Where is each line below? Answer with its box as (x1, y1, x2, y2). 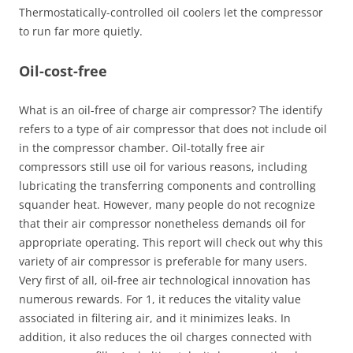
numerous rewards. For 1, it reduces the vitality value (19, 292, 301, 307)
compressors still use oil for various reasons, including (19, 159, 307, 174)
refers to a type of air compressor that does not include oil (19, 121, 327, 136)
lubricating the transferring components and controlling (19, 178, 316, 193)
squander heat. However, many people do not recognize (19, 197, 315, 212)
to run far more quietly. (19, 24, 143, 39)
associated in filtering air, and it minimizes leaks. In (19, 310, 291, 325)
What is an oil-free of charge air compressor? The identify (19, 102, 322, 117)
